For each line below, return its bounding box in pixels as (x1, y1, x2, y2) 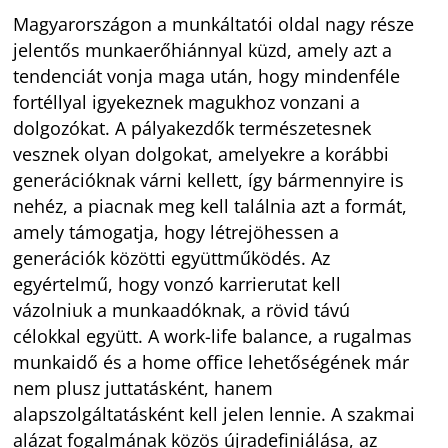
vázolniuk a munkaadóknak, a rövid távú (13, 297, 351, 322)
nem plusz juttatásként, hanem (13, 375, 274, 400)
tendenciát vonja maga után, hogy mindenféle (13, 63, 401, 88)
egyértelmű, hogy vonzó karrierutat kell (13, 271, 342, 296)
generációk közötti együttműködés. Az (13, 245, 331, 270)
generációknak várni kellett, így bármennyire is (13, 167, 405, 192)
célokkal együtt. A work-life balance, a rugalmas (13, 323, 413, 348)
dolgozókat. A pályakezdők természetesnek (13, 115, 372, 140)
